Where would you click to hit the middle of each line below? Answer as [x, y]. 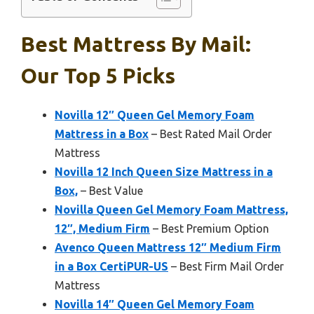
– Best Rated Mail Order [210, 134]
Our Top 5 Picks [98, 76]
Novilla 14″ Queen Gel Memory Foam [155, 305]
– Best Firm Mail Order [226, 267]
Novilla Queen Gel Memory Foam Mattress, [171, 210]
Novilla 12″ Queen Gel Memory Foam [155, 115]
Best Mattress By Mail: [136, 45]
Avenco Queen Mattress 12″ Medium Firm [168, 248]
